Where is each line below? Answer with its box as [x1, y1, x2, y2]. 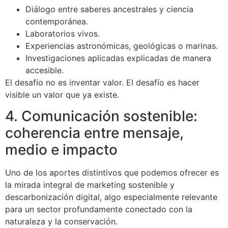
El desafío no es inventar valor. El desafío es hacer [5, 77, 199, 88]
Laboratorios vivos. [25, 28, 100, 39]
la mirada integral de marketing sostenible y [5, 180, 175, 190]
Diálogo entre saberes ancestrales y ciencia [25, 4, 193, 15]
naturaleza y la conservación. [5, 216, 118, 227]
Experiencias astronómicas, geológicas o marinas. [25, 41, 218, 51]
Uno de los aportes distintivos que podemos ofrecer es [5, 167, 219, 178]
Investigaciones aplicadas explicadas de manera [25, 53, 211, 64]
